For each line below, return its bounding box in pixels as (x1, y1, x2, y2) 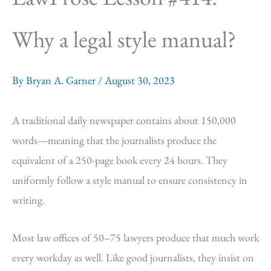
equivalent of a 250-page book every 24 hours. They (12, 153, 227, 167)
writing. (12, 193, 67, 207)
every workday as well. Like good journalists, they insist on (12, 250, 254, 264)
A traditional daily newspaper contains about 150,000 (12, 113, 236, 127)
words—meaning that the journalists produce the (12, 133, 217, 147)
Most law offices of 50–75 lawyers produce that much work (12, 230, 259, 244)
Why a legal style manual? (12, 24, 236, 54)
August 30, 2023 (105, 73, 175, 87)
